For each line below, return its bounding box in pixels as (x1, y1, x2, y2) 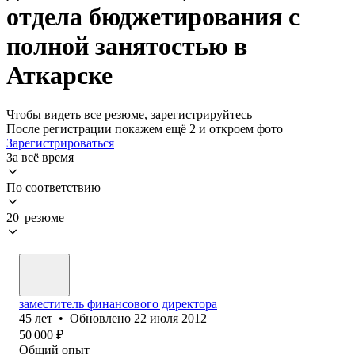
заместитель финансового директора (19, 296, 217, 311)
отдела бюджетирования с (6, 2, 300, 32)
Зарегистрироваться (6, 136, 114, 150)
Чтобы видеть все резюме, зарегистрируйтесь (6, 107, 252, 121)
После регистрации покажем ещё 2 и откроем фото (6, 121, 283, 136)
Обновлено (70, 311, 134, 325)
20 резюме (6, 210, 64, 224)
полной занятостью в (6, 32, 247, 61)
